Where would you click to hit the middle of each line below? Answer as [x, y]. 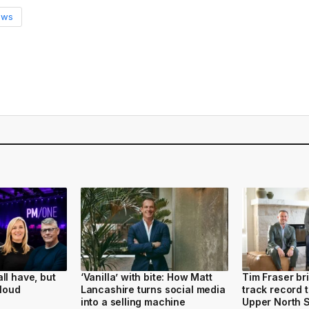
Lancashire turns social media [153, 289]
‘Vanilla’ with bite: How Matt [146, 277]
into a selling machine [133, 301]
